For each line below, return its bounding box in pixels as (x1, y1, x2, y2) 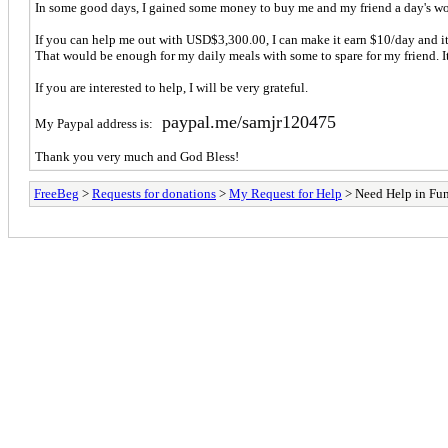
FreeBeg (34, 185, 79, 201)
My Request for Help (229, 185, 342, 201)
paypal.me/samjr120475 (162, 111, 336, 132)
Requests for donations (92, 185, 216, 201)
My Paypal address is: (35, 115, 162, 131)
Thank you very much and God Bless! (35, 148, 239, 164)
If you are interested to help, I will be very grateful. (35, 79, 308, 95)
